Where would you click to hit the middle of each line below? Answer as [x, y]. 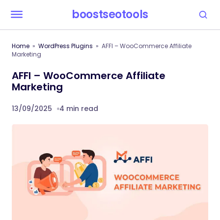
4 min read [79, 109]
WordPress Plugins [66, 46]
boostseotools [110, 14]
